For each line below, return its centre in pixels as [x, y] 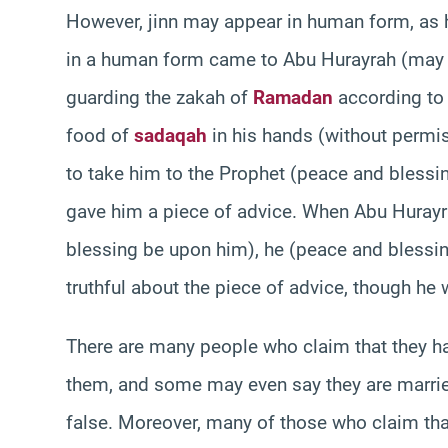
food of [100, 135]
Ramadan [293, 97]
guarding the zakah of [159, 97]
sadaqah [170, 135]
